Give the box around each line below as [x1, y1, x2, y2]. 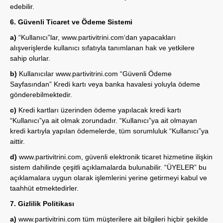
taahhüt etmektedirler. [10, 184, 79, 192]
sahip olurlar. [10, 54, 50, 62]
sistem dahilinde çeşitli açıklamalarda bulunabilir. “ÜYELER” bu [10, 163, 207, 171]
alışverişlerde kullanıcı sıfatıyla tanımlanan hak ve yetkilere [10, 44, 195, 52]
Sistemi [108, 18, 132, 26]
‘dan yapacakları [124, 33, 176, 41]
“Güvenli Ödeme [118, 70, 172, 78]
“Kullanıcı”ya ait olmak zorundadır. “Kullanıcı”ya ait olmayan [10, 116, 197, 124]
